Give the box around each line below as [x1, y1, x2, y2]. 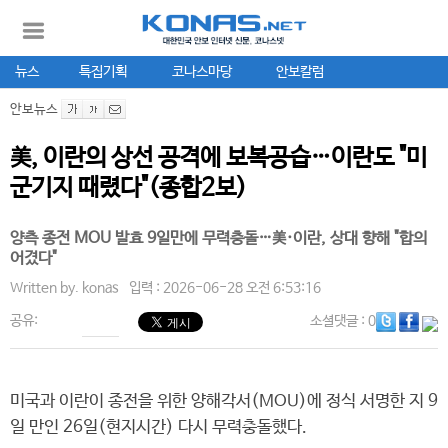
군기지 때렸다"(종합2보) [10, 175, 247, 202]
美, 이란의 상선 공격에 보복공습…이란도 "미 [10, 145, 427, 172]
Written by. [10, 280, 82, 296]
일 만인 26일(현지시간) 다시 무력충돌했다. [10, 418, 307, 437]
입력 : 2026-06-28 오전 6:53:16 [129, 280, 321, 296]
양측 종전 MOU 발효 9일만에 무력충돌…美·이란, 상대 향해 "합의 [10, 229, 427, 248]
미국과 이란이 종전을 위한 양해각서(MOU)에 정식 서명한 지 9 [10, 392, 438, 411]
